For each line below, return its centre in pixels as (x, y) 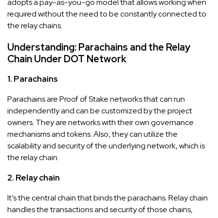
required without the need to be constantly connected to (107, 14)
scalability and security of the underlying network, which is (106, 145)
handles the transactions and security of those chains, (100, 209)
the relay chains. (35, 25)
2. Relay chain (34, 177)
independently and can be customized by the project (100, 110)
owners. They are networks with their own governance (100, 122)
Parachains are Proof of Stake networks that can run (96, 99)
